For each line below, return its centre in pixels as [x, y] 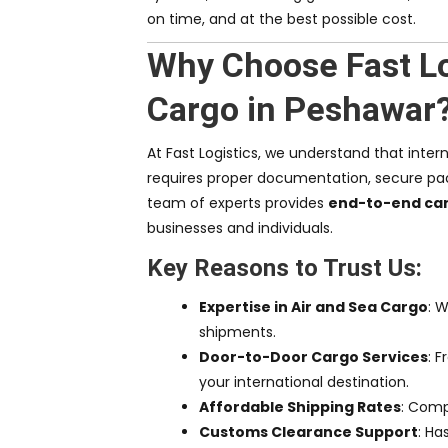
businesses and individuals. [240, 228]
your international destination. [304, 382]
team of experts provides [237, 203]
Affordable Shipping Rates [300, 407]
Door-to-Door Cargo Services [313, 357]
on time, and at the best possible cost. [281, 19]
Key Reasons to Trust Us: [284, 268]
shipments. [237, 332]
